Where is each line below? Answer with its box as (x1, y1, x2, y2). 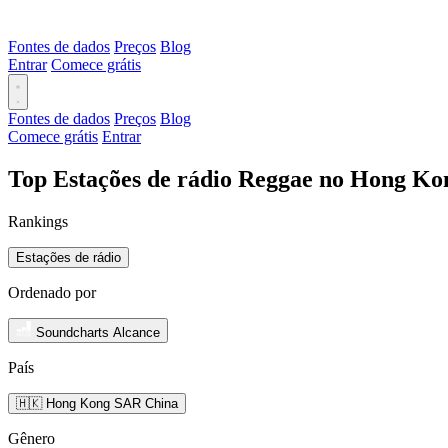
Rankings (8, 212, 68, 230)
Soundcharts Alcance (36, 324, 160, 340)
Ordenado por (8, 283, 96, 301)
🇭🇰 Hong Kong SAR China (16, 395, 178, 411)
